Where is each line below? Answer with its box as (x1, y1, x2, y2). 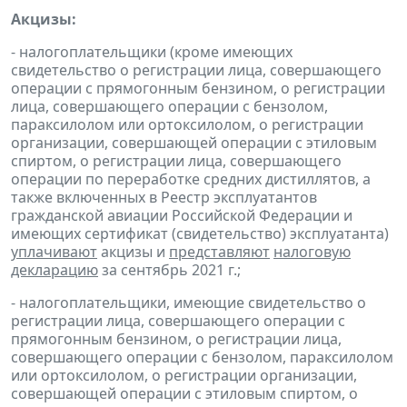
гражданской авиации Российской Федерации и (11, 204, 352, 225)
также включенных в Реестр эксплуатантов (11, 186, 317, 207)
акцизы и (97, 241, 169, 262)
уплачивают (11, 241, 97, 262)
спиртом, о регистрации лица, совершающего (11, 150, 342, 171)
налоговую (273, 241, 351, 262)
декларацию (11, 259, 98, 280)
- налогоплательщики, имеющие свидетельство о (11, 292, 366, 313)
